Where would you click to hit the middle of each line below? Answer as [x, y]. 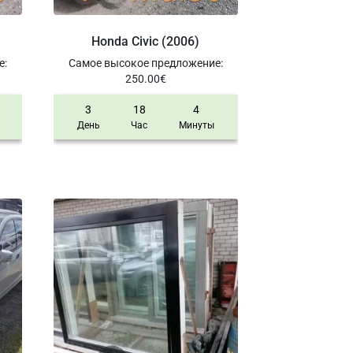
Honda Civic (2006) [146, 42]
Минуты [196, 126]
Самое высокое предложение [144, 63]
